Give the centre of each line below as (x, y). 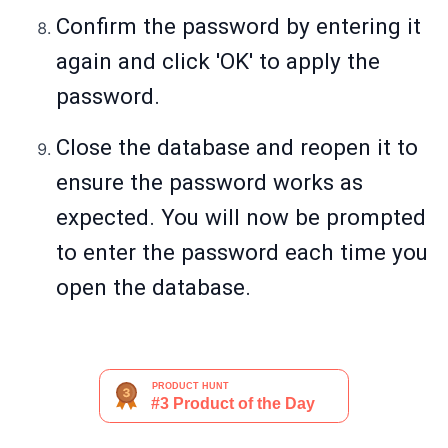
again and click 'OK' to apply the (218, 61)
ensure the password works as (209, 182)
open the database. (153, 287)
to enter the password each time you (242, 252)
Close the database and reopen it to (237, 147)
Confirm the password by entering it (238, 26)
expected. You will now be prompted (241, 217)
